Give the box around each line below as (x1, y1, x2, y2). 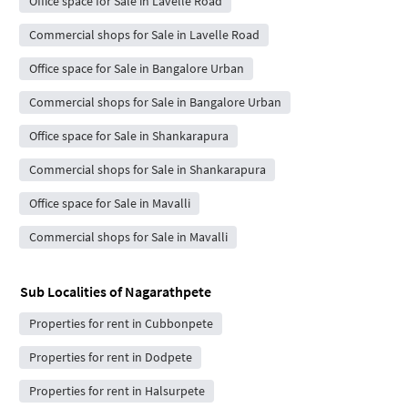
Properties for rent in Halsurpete (28, 382, 205, 400)
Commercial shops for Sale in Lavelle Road (28, 26, 260, 44)
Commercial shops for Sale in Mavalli (28, 229, 228, 246)
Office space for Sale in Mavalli (28, 195, 190, 212)
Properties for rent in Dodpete (28, 349, 192, 366)
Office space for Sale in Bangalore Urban (28, 60, 244, 77)
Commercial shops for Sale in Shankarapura (28, 161, 266, 178)
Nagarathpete (125, 282, 211, 301)
